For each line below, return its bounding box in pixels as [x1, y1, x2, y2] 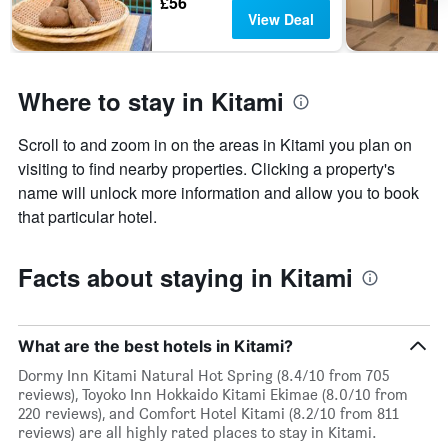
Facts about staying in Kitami [18, 260, 353, 295]
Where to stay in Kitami [18, 84, 284, 119]
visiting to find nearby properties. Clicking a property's [18, 157, 395, 181]
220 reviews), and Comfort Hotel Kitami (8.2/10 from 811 [18, 404, 399, 424]
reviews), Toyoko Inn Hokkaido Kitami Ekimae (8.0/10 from [18, 385, 408, 405]
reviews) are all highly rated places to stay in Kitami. [18, 423, 377, 443]
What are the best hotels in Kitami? [18, 336, 293, 357]
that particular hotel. [18, 205, 157, 229]
